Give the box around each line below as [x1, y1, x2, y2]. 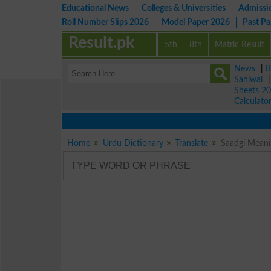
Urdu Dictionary [102, 139, 163, 148]
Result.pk [68, 34, 135, 51]
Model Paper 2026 [162, 18, 230, 27]
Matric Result [215, 40, 265, 49]
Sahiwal [234, 75, 263, 84]
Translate [175, 139, 209, 148]
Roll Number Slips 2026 [62, 18, 149, 27]
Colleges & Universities [142, 4, 226, 13]
